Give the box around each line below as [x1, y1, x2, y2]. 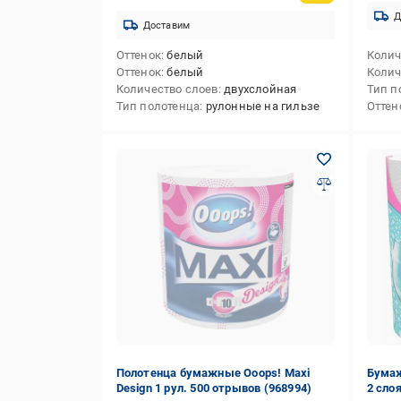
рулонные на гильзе [205, 99, 320, 113]
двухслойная [224, 82, 297, 96]
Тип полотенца [115, 99, 200, 113]
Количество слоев [115, 82, 218, 96]
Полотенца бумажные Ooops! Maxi [115, 366, 311, 380]
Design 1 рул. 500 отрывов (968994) [115, 381, 312, 395]
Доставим [142, 19, 191, 31]
